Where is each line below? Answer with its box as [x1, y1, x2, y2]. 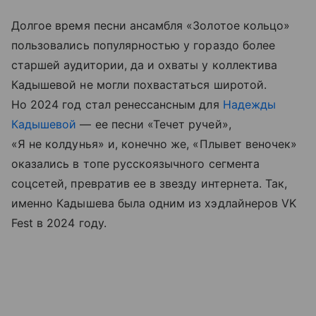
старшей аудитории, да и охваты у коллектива [11, 57, 278, 72]
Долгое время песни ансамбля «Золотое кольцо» [11, 18, 291, 32]
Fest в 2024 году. [11, 215, 107, 230]
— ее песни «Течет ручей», [76, 116, 231, 131]
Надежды [222, 97, 276, 111]
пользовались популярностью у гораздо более [11, 37, 276, 52]
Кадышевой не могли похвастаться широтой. [11, 77, 267, 92]
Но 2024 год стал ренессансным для [11, 97, 223, 111]
